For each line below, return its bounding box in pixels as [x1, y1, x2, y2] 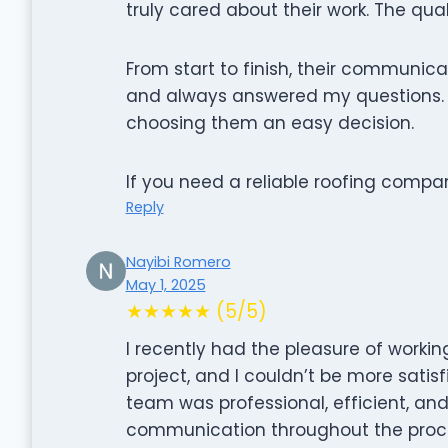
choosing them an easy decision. [125, 110, 414, 135]
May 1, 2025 [125, 274, 206, 295]
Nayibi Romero [125, 251, 231, 272]
